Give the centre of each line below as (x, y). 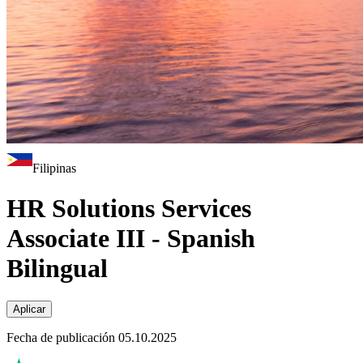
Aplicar (29, 310)
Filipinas (54, 169)
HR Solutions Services (129, 208)
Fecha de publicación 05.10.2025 (92, 338)
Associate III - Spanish (131, 238)
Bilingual (57, 268)
